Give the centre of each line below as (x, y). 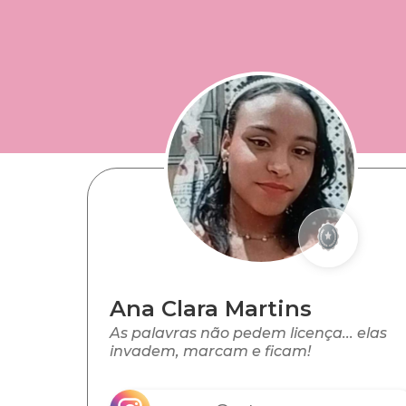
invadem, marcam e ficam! (210, 352)
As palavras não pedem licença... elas (248, 333)
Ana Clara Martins (211, 309)
